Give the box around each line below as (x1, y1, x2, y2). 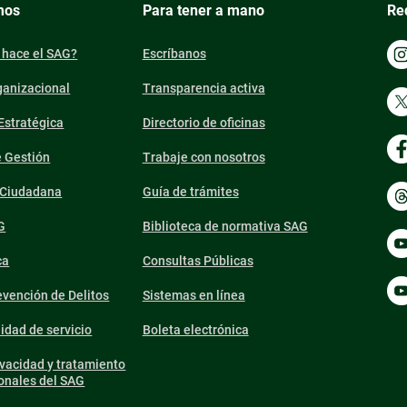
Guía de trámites (142, 184, 239, 199)
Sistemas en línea (142, 288, 245, 303)
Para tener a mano (142, 2, 264, 19)
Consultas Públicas (142, 253, 253, 268)
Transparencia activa (142, 81, 265, 95)
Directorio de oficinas (142, 115, 265, 130)
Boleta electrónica (142, 323, 249, 337)
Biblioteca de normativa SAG (142, 219, 308, 233)
